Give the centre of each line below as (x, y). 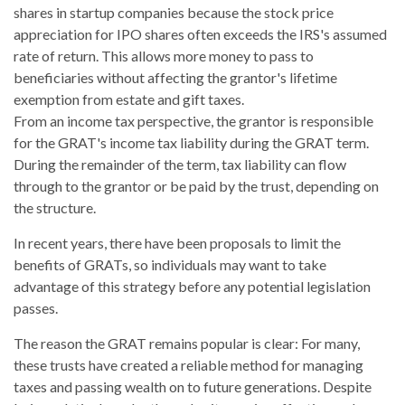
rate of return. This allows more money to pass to (164, 55)
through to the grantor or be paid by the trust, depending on (196, 185)
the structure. (55, 207)
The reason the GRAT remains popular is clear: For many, (187, 343)
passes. (36, 307)
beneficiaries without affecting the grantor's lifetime (175, 77)
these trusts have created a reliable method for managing (188, 364)
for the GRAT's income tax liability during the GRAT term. (191, 142)
